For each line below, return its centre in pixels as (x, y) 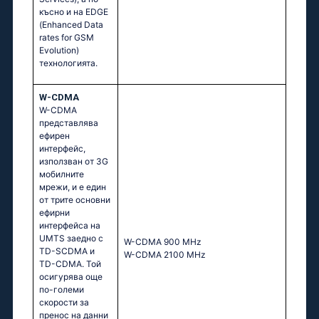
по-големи (62, 290)
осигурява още (71, 277)
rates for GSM (67, 38)
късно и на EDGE (74, 12)
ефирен (54, 136)
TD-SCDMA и (67, 251)
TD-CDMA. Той (70, 264)
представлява (69, 123)
